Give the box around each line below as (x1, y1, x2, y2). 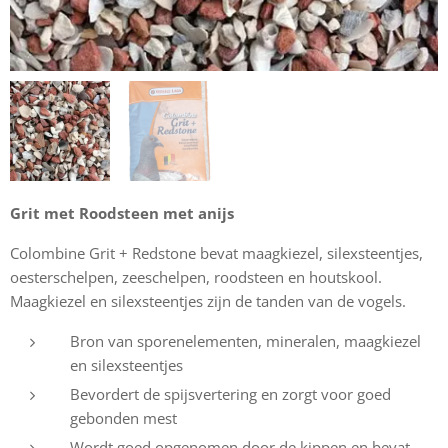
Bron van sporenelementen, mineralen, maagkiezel (70, 331, 421, 352)
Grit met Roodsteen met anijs (10, 203, 234, 224)
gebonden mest (70, 408, 177, 429)
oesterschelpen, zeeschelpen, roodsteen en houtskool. (10, 267, 382, 288)
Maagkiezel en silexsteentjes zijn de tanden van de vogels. (10, 291, 406, 312)
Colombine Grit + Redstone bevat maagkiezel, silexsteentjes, (10, 243, 423, 264)
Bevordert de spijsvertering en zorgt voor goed (70, 384, 391, 405)
